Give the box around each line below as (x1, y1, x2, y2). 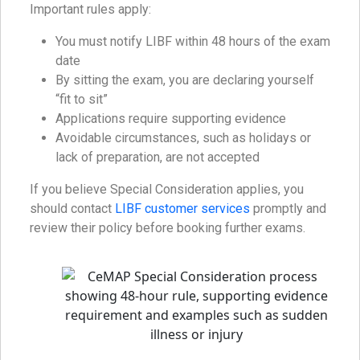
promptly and (250, 201, 326, 217)
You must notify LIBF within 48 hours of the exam (55, 34, 330, 50)
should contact (30, 201, 115, 217)
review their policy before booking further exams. (30, 220, 305, 236)
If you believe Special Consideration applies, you (30, 182, 304, 198)
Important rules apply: (30, 2, 151, 18)
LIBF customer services (115, 201, 250, 217)
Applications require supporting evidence (55, 111, 286, 127)
